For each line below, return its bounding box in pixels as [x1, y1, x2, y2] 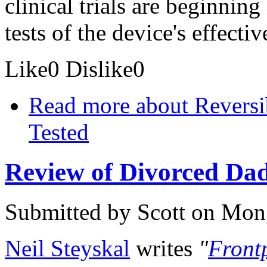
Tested [29, 119, 89, 145]
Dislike [66, 56, 133, 82]
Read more [29, 92, 130, 118]
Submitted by [5, 198, 137, 225]
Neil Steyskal [5, 235, 130, 261]
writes [130, 235, 198, 261]
